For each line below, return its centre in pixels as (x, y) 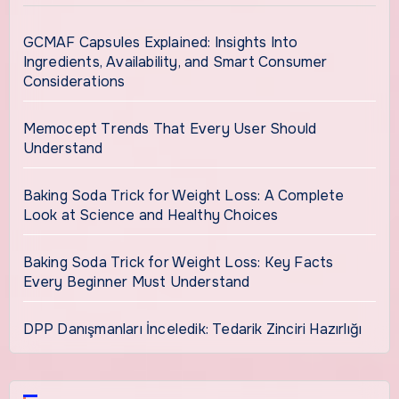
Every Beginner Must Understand (136, 281)
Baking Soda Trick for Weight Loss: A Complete (183, 195)
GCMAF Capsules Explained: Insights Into (160, 42)
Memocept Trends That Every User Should (170, 128)
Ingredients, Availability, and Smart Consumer (175, 61)
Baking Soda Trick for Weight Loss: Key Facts (178, 262)
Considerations (74, 81)
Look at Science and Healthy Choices (151, 215)
